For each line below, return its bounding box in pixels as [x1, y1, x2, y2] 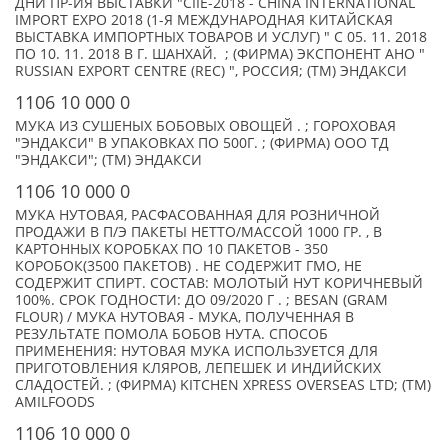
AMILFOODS [15, 393, 95, 411]
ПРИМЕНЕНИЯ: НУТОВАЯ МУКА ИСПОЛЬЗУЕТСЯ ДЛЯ [15, 342, 378, 360]
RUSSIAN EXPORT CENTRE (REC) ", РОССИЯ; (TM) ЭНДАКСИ [15, 62, 407, 80]
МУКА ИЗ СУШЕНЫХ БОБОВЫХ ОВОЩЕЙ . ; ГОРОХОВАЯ [15, 117, 396, 135]
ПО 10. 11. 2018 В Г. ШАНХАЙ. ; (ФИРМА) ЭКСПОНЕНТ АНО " [15, 45, 425, 63]
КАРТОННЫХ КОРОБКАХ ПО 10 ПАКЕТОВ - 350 [15, 240, 328, 258]
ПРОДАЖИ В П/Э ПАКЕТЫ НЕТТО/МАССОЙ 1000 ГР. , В [15, 223, 382, 241]
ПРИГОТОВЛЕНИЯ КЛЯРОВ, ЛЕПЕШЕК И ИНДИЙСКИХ [15, 359, 381, 377]
